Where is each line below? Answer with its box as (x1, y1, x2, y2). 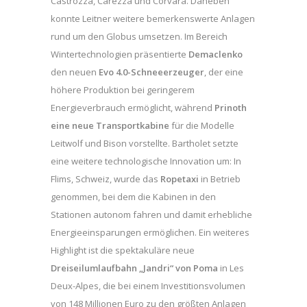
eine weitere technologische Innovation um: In (51, 154, 241, 167)
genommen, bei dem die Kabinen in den (51, 190, 216, 203)
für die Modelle (169, 119, 234, 132)
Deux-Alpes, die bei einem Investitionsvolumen (51, 279, 245, 292)
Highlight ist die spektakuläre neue (51, 243, 195, 256)
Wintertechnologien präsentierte (51, 47, 188, 60)
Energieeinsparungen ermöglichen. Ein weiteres (51, 225, 249, 238)
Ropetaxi (160, 172, 201, 185)
